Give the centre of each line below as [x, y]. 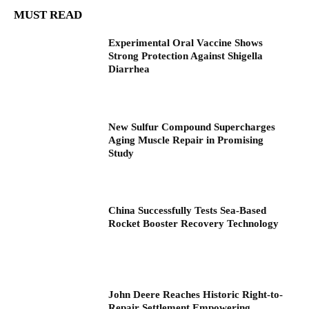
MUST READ [48, 15]
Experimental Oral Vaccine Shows [186, 43]
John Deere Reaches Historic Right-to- [196, 295]
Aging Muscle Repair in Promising [186, 140]
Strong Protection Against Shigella [186, 56]
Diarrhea [129, 69]
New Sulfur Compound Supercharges [192, 127]
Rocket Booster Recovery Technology [194, 224]
